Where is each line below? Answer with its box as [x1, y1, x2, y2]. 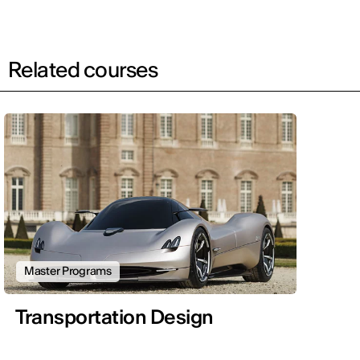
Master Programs [24, 264, 112, 279]
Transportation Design [15, 305, 214, 330]
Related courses [8, 56, 158, 84]
